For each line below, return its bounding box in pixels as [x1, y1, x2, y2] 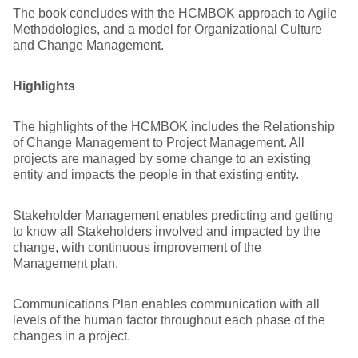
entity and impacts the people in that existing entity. [13, 168, 299, 181]
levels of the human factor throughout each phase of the [13, 313, 325, 327]
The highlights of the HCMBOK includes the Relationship [13, 120, 335, 133]
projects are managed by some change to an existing [13, 152, 311, 165]
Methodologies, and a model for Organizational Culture [13, 22, 322, 36]
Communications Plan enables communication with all [13, 297, 320, 311]
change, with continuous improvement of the [13, 241, 261, 254]
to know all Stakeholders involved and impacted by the [13, 225, 320, 238]
